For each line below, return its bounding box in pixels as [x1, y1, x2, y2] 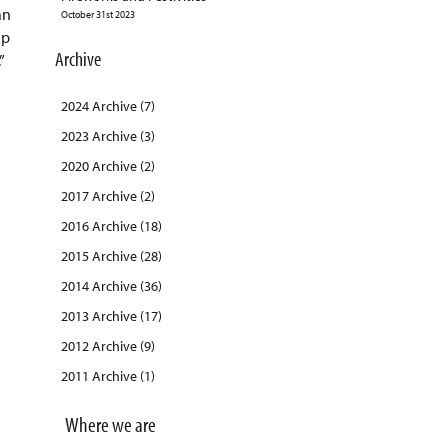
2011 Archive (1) [60, 367, 155, 386]
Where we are [64, 411, 156, 438]
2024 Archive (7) [60, 97, 155, 116]
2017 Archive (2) [60, 187, 155, 206]
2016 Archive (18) [60, 217, 162, 236]
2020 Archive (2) [60, 157, 155, 176]
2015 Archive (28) [60, 247, 162, 266]
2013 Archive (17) [60, 307, 162, 326]
